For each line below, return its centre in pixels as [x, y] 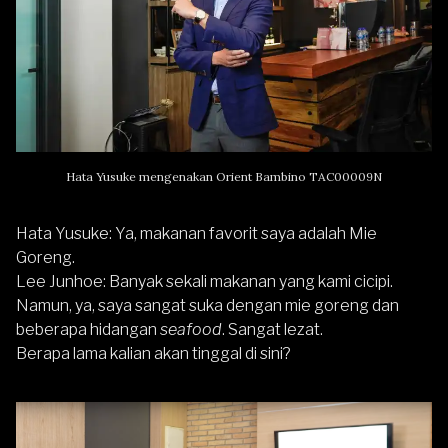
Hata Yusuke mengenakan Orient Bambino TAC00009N [224, 176]
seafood [191, 329]
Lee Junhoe [59, 281]
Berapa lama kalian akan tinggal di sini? [153, 353]
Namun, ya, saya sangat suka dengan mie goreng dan [207, 305]
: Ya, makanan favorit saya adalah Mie [243, 233]
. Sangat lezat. [272, 329]
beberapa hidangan [88, 329]
